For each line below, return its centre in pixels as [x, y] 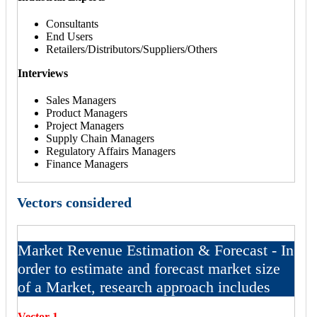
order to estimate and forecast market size [149, 268]
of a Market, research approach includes [144, 287]
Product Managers [87, 113]
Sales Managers [81, 100]
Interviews [43, 74]
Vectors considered [74, 202]
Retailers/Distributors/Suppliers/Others [132, 50]
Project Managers [85, 126]
